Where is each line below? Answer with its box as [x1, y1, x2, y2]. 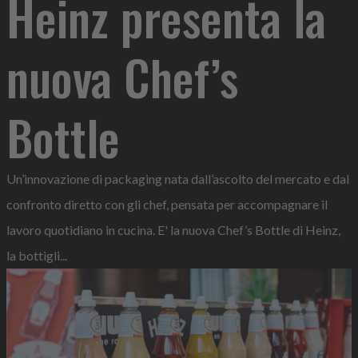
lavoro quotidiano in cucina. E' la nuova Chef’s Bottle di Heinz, [6, 222, 340, 237]
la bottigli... [6, 248, 67, 263]
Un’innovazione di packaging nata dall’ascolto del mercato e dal [6, 171, 349, 186]
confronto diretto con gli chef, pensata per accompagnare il [6, 197, 328, 212]
